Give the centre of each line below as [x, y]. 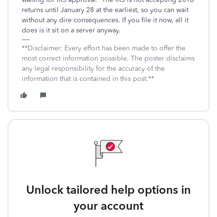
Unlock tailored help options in [108, 190]
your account [108, 206]
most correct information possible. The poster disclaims [108, 58]
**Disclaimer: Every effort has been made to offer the [104, 48]
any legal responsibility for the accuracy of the [93, 69]
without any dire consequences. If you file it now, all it [105, 20]
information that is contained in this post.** [88, 79]
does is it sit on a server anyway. [71, 30]
